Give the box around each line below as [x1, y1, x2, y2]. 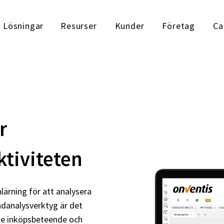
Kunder [114, 20, 144, 31]
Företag [162, 20, 195, 31]
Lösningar [2, 20, 44, 31]
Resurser [60, 20, 97, 31]
